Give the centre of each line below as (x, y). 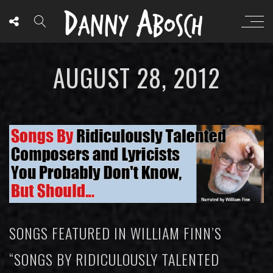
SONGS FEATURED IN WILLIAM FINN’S (115, 233)
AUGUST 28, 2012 (136, 77)
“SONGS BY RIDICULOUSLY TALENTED (114, 259)
